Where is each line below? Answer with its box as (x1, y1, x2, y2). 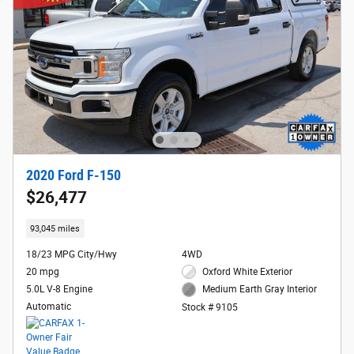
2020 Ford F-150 (26, 168, 121, 184)
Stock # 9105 (181, 301, 238, 313)
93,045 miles (30, 223, 81, 234)
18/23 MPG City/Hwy (26, 248, 117, 260)
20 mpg (26, 265, 59, 277)
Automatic (26, 300, 71, 312)
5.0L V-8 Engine (26, 283, 92, 295)
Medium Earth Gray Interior (202, 284, 318, 296)
